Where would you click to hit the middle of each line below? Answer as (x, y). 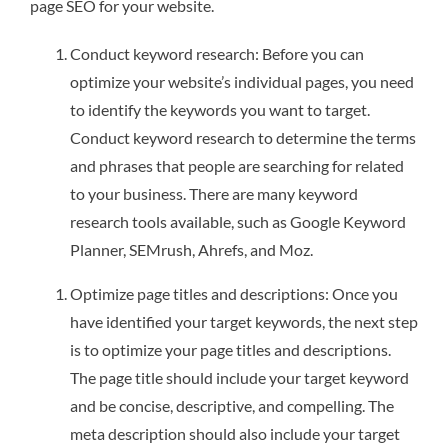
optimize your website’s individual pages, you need (242, 81)
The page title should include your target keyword (239, 377)
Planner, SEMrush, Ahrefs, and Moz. (191, 249)
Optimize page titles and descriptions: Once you (234, 293)
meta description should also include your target (235, 433)
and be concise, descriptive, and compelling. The (232, 405)
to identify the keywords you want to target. (220, 109)
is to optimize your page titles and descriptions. (230, 349)
